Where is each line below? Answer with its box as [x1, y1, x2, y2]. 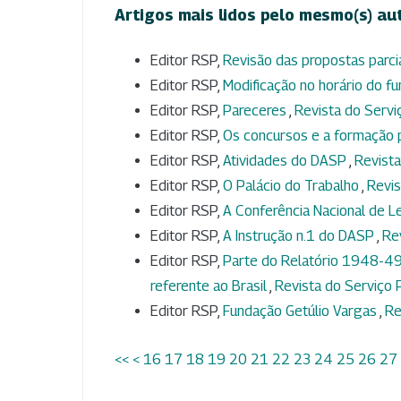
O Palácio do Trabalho [223, 177, 362, 195]
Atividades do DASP [223, 152, 349, 170]
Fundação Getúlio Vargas [223, 303, 380, 320]
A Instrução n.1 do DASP [223, 227, 377, 245]
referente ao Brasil [150, 277, 269, 295]
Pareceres [223, 102, 289, 120]
